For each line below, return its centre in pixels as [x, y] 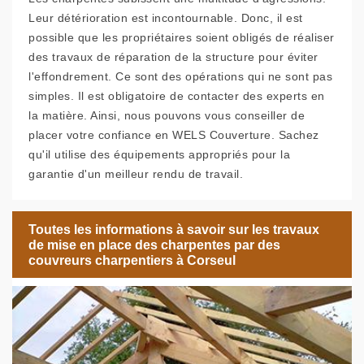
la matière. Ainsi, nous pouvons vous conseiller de [167, 115]
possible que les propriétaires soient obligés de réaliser [182, 37]
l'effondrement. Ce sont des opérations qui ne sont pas [180, 76]
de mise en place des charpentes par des [154, 245]
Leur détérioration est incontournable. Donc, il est [166, 18]
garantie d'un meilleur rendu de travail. [136, 174]
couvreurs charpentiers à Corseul [132, 260]
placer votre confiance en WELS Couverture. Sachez [174, 135]
